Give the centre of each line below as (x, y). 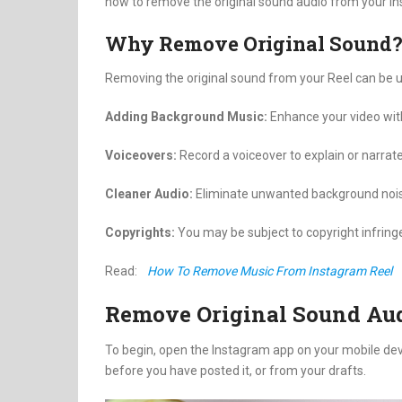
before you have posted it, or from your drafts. (236, 370)
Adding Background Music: (188, 116)
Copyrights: (141, 232)
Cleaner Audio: (150, 193)
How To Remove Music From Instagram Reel (270, 271)
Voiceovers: (142, 155)
